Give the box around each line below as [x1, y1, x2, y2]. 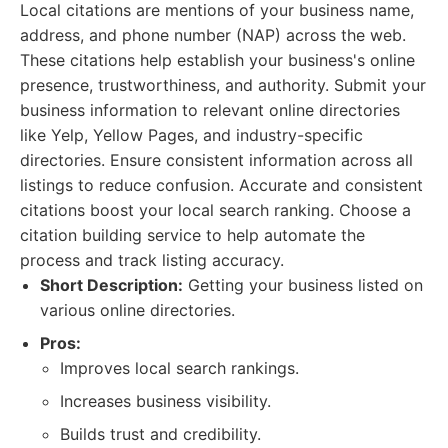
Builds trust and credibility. [60, 424, 261, 444]
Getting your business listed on [183, 275, 423, 295]
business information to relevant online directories [20, 100, 400, 120]
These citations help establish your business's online [20, 50, 415, 70]
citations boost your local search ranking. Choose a [20, 200, 411, 220]
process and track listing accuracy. [20, 250, 284, 270]
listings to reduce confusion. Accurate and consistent [20, 175, 423, 195]
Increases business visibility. [60, 391, 271, 411]
